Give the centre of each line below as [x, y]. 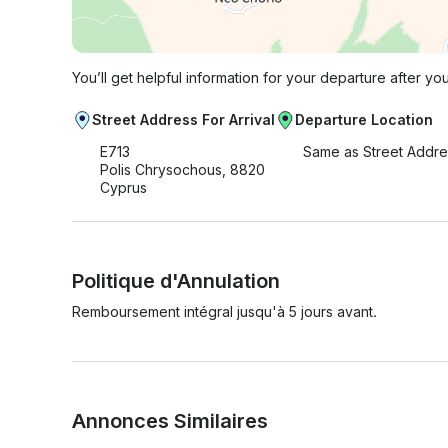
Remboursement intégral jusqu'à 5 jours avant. [224, 311]
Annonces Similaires [170, 420]
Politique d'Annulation [176, 280]
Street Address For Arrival [183, 119]
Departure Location [364, 119]
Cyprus [123, 187]
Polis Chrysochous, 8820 [182, 169]
